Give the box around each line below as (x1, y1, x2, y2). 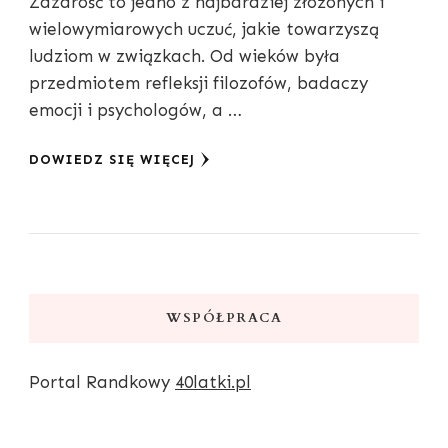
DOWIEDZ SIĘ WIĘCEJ (29, 152, 195, 168)
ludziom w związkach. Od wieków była (29, 46, 340, 67)
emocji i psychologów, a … (29, 100, 242, 121)
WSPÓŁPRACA (166, 309, 282, 328)
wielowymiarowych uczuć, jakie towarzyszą (29, 19, 379, 40)
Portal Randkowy (29, 372, 175, 393)
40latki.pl (175, 372, 251, 393)
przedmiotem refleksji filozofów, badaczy (29, 73, 368, 94)
